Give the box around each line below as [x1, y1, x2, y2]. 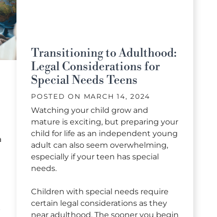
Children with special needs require [31, 186, 169, 196]
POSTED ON [31, 92, 84, 101]
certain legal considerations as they [31, 198, 167, 208]
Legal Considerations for [31, 59, 160, 74]
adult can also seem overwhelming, [31, 140, 168, 150]
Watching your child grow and [31, 105, 148, 115]
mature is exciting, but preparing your [31, 117, 178, 126]
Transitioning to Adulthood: [31, 46, 176, 61]
